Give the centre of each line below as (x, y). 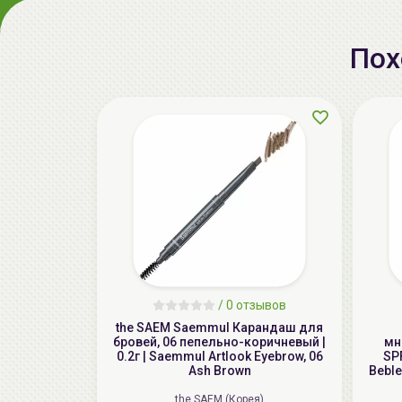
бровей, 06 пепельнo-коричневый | (219, 342)
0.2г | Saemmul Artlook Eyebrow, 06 (219, 357)
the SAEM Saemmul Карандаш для (219, 328)
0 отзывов (256, 306)
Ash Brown (219, 371)
